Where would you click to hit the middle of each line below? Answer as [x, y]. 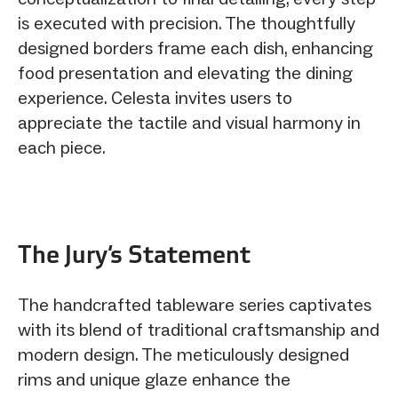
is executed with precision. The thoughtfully [187, 23]
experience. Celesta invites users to [155, 97]
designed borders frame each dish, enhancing [195, 48]
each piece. [62, 147]
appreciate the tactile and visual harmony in [189, 122]
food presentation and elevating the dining [185, 72]
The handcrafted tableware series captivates [195, 304]
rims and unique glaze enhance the [154, 379]
